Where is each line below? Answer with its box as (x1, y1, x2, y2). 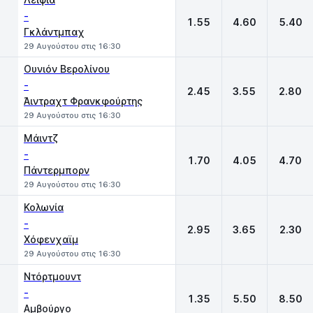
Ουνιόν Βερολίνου (24, 63, 110, 75)
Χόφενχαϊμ (24, 233, 78, 245)
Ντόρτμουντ (24, 270, 81, 282)
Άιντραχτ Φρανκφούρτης (24, 95, 143, 107)
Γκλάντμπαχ (24, 26, 85, 38)
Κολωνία (24, 201, 64, 213)
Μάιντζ (24, 132, 58, 144)
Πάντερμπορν (24, 164, 89, 176)
